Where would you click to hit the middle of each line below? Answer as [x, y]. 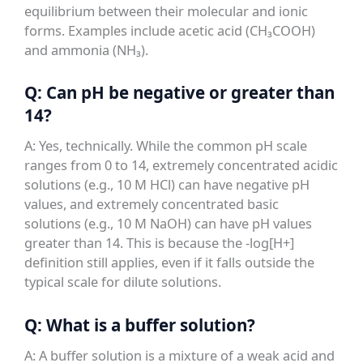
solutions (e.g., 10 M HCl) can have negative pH [167, 185]
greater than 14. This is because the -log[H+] [160, 243]
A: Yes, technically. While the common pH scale [166, 146]
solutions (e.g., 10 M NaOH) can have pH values [169, 224]
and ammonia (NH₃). [87, 49]
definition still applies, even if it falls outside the [170, 263]
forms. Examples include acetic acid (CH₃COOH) [170, 30]
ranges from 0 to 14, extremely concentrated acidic [181, 165]
